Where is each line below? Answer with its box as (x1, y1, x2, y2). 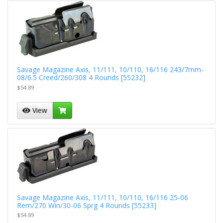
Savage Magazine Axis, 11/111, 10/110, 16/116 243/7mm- (16, 65, 204, 75)
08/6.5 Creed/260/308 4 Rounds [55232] (16, 73, 145, 83)
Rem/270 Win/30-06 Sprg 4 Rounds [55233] (16, 200, 156, 210)
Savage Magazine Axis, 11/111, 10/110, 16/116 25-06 (16, 192, 188, 202)
